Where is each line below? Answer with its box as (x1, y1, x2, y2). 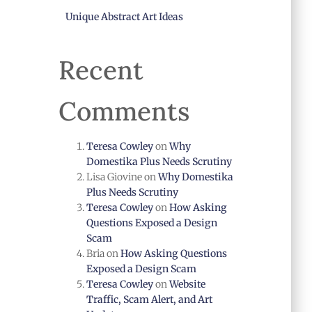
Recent (58, 54, 143, 86)
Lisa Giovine (86, 171, 142, 183)
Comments (58, 95, 189, 127)
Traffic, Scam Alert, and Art (86, 293, 212, 306)
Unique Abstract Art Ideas (65, 10, 183, 23)
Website (169, 278, 205, 290)
